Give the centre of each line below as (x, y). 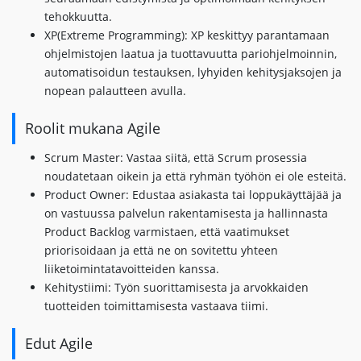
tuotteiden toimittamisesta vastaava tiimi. (156, 306)
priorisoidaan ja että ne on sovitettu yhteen (161, 250)
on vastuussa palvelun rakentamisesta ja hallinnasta (186, 213)
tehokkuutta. (78, 17)
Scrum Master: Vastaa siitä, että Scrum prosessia (176, 158)
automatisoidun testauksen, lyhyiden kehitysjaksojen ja (193, 72)
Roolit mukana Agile (93, 128)
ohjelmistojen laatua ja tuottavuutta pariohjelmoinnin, (191, 54)
